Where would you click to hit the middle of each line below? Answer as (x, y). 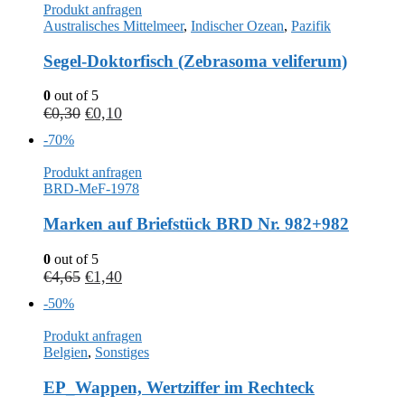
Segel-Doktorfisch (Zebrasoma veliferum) (195, 61)
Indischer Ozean (237, 25)
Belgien (66, 352)
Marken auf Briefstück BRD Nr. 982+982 (196, 224)
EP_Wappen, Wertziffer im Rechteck (179, 387)
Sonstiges (122, 352)
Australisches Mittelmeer (113, 25)
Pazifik (311, 25)
